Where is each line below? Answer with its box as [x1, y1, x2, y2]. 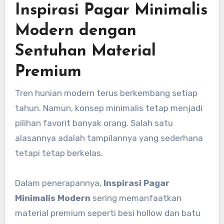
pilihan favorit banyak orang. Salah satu [14, 118, 173, 128]
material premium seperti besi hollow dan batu [14, 208, 200, 218]
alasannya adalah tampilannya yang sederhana [14, 133, 203, 143]
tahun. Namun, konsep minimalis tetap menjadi [14, 103, 202, 113]
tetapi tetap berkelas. [14, 148, 103, 158]
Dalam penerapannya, [14, 178, 103, 188]
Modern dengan [14, 22, 136, 39]
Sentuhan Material [14, 43, 156, 59]
